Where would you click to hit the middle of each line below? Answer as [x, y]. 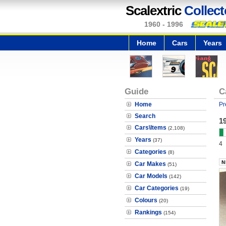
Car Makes [150, 164]
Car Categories [157, 188]
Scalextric [155, 11]
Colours [146, 200]
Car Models [151, 176]
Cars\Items [151, 128]
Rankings [148, 212]
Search [145, 116]
